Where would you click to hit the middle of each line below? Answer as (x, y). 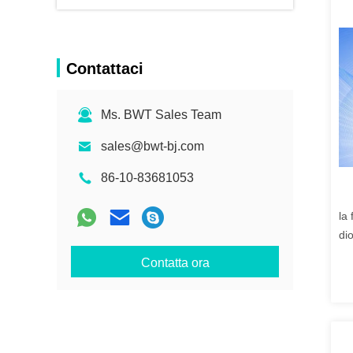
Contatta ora (175, 263)
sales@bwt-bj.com (152, 146)
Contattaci (105, 69)
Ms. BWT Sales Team (161, 115)
